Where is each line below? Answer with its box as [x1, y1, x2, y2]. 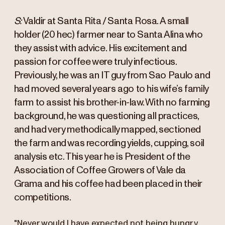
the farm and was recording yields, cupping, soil [14, 139, 204, 149]
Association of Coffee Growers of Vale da [14, 166, 186, 176]
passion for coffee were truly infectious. [14, 57, 177, 67]
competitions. [14, 193, 71, 203]
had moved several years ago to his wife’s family [14, 84, 208, 94]
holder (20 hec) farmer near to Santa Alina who [14, 30, 203, 40]
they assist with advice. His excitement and [14, 44, 187, 54]
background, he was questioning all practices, [14, 111, 199, 122]
